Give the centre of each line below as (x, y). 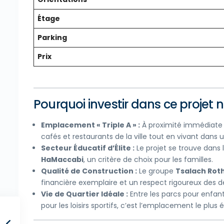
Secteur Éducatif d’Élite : (88, 148)
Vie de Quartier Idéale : (84, 194)
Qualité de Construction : (89, 171)
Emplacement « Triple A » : (90, 125)
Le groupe (156, 171)
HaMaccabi (62, 160)
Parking (52, 38)
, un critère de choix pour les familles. (148, 160)
